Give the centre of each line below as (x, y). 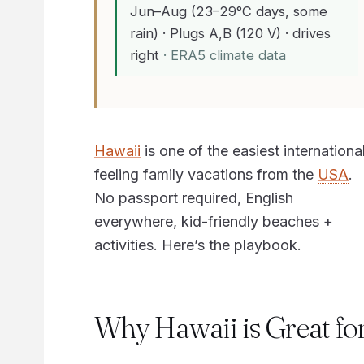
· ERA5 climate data (225, 55)
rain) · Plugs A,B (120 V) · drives (231, 33)
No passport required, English (193, 198)
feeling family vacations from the (206, 175)
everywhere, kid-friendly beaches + (213, 222)
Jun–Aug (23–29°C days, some (229, 11)
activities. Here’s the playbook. (197, 245)
